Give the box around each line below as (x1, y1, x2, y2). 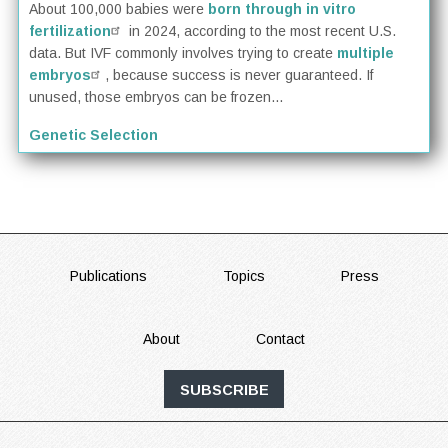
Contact (256, 330, 305, 347)
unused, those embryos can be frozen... (29, 89, 284, 106)
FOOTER (15, 253, 173, 309)
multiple (337, 45, 395, 62)
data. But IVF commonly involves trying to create (29, 45, 338, 62)
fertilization (29, 23, 112, 40)
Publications (69, 268, 147, 285)
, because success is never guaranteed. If (105, 67, 374, 84)
